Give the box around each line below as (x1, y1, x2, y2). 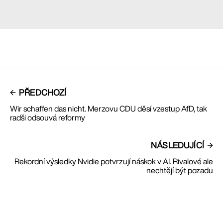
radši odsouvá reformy (10, 113, 85, 122)
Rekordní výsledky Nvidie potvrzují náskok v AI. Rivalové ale (14, 157, 213, 166)
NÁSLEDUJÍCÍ (151, 141, 204, 150)
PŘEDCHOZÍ (19, 88, 67, 97)
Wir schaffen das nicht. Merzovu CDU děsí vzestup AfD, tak (10, 105, 207, 113)
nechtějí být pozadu (146, 166, 213, 175)
